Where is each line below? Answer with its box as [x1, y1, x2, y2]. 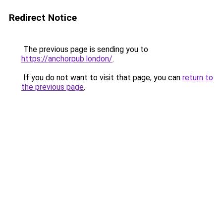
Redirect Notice [9, 12, 77, 23]
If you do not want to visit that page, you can [21, 73, 182, 82]
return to [182, 73, 213, 82]
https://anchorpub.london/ [21, 54, 112, 63]
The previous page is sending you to [21, 45, 148, 54]
